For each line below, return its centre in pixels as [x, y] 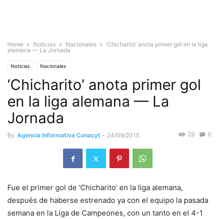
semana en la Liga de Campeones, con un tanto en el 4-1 [105, 213]
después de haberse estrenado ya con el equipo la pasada [108, 200]
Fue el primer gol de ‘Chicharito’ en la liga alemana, [95, 188]
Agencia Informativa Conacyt [59, 135]
